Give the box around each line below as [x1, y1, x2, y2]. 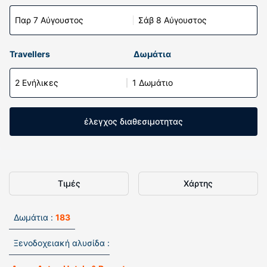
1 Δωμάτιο [132, 77, 173, 88]
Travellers [10, 49, 50, 59]
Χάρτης [184, 178, 213, 188]
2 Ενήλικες [15, 77, 58, 88]
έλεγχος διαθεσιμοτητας [84, 116, 183, 126]
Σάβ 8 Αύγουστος [138, 15, 207, 25]
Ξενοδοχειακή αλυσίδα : [14, 238, 110, 248]
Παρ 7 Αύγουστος [15, 15, 83, 25]
